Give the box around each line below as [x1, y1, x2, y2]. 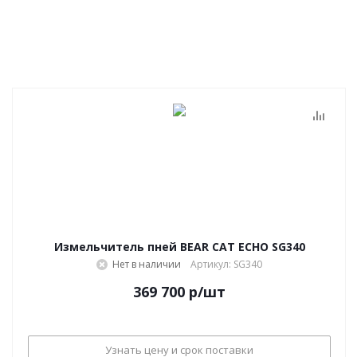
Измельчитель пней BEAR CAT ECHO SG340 [53, 239, 305, 254]
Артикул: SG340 [190, 257, 262, 271]
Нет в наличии [112, 257, 181, 271]
